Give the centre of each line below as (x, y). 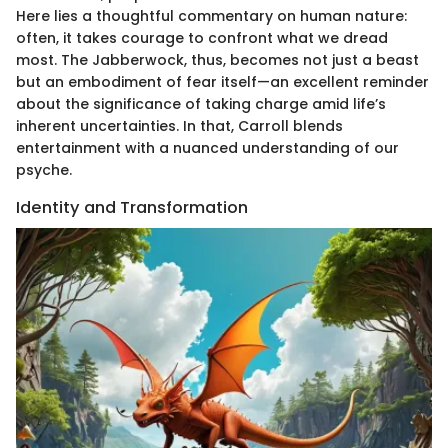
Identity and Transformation (132, 207)
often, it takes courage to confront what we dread (202, 38)
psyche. (44, 170)
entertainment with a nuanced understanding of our (207, 148)
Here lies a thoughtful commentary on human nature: (211, 16)
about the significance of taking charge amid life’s (201, 104)
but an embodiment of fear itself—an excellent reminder (222, 82)
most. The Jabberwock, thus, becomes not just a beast (217, 60)
